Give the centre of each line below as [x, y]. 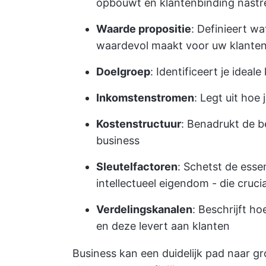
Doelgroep [123, 72]
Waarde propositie [144, 29]
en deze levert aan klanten [163, 226]
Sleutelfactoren [137, 167]
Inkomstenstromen [145, 98]
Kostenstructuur [139, 124]
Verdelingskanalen [144, 209]
